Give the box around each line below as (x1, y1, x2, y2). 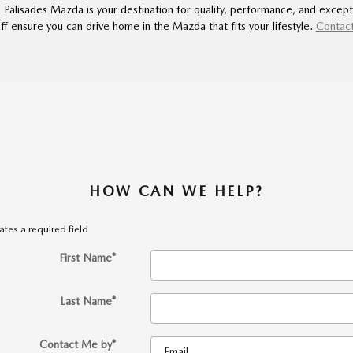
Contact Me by (39, 338, 112, 351)
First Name (58, 251, 112, 265)
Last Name (59, 295, 112, 308)
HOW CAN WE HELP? (88, 183, 265, 200)
